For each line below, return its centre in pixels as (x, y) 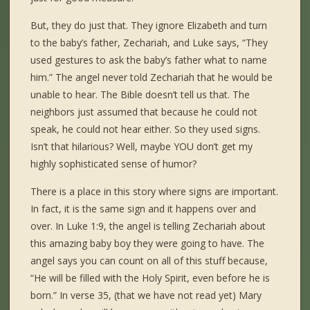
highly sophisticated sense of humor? (114, 164)
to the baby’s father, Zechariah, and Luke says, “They (149, 43)
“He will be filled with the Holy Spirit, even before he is (151, 278)
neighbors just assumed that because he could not (144, 112)
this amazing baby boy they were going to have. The (148, 244)
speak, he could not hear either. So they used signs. (146, 129)
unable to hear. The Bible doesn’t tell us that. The (140, 95)
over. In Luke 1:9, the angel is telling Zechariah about (148, 226)
